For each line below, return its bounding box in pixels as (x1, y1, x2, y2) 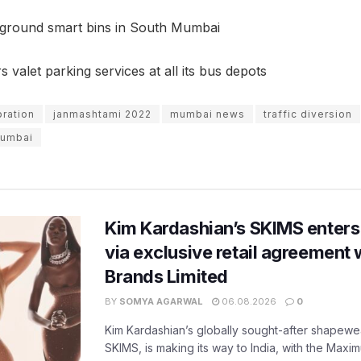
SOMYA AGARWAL (119, 295, 203, 307)
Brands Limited (105, 265, 228, 287)
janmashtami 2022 (53, 107, 151, 120)
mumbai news (170, 107, 245, 120)
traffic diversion (263, 107, 352, 120)
